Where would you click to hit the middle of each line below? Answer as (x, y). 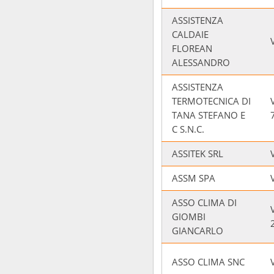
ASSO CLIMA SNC (208, 262)
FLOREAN (192, 48)
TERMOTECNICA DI (211, 101)
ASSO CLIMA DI (204, 202)
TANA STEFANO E (209, 115)
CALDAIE (190, 34)
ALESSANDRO (201, 62)
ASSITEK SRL (198, 154)
